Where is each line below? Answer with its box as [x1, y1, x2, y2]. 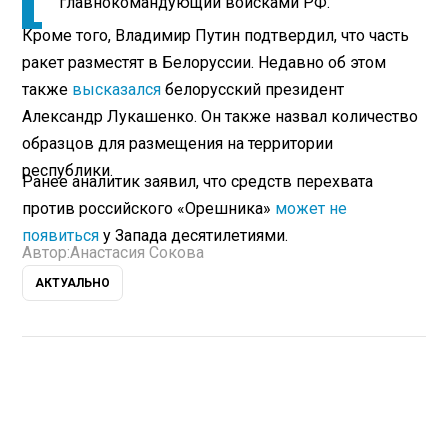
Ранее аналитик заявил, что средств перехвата [22, 171, 374, 191]
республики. [22, 160, 114, 180]
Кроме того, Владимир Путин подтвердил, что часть [22, 25, 410, 45]
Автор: [22, 242, 71, 262]
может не [275, 198, 348, 218]
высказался [72, 79, 162, 99]
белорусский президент [161, 79, 345, 99]
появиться [22, 225, 104, 245]
